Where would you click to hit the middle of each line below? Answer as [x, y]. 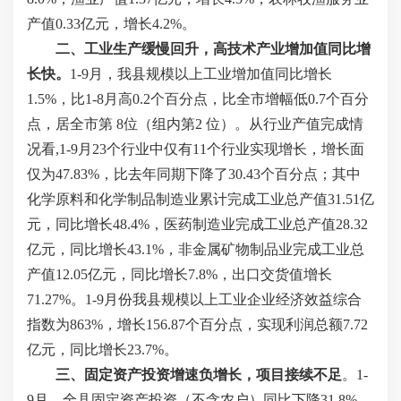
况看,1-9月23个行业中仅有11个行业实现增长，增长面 [196, 149]
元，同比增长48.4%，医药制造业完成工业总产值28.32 [197, 224]
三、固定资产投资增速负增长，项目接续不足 [199, 375]
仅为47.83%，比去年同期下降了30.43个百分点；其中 [194, 174]
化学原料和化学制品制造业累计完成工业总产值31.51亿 [200, 199]
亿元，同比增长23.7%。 [102, 350]
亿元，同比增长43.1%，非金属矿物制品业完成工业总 [196, 249]
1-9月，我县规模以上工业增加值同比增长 [201, 74]
